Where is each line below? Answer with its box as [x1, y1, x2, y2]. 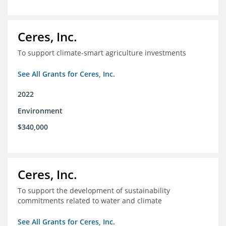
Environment [18, 106, 63, 116]
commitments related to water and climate [18, 196, 162, 206]
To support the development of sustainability [18, 186, 170, 196]
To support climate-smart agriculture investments [18, 48, 186, 58]
